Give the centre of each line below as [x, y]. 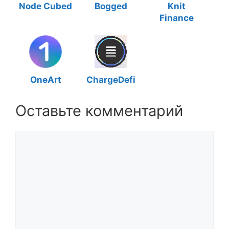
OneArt [45, 80]
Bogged [111, 6]
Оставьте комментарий [99, 111]
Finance [176, 18]
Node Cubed [45, 6]
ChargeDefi [111, 80]
